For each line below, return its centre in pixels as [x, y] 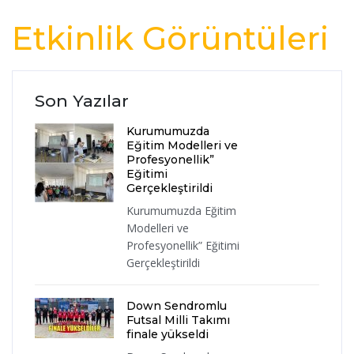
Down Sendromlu [177, 306]
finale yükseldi [168, 335]
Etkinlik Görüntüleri [170, 39]
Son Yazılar [82, 101]
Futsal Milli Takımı [178, 320]
